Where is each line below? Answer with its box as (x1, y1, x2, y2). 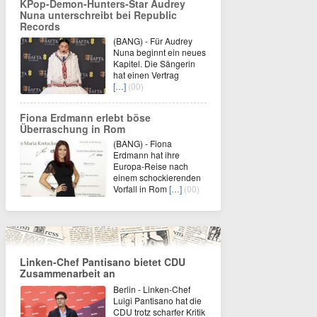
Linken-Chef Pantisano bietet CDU (20, 255, 185, 270)
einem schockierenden (113, 171, 201, 184)
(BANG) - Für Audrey (113, 35, 192, 47)
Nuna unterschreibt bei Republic (20, 8, 177, 23)
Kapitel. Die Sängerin (113, 57, 195, 70)
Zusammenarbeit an (20, 266, 115, 281)
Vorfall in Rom (113, 183, 169, 195)
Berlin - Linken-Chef (113, 283, 190, 296)
